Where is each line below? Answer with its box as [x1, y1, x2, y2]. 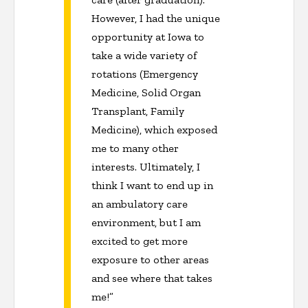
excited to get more [91, 234, 188, 248]
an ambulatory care [91, 197, 188, 211]
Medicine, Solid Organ [91, 86, 201, 100]
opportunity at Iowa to [91, 30, 204, 44]
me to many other [91, 142, 179, 155]
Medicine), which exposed [91, 123, 217, 137]
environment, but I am [91, 216, 201, 230]
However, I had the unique [91, 12, 220, 25]
